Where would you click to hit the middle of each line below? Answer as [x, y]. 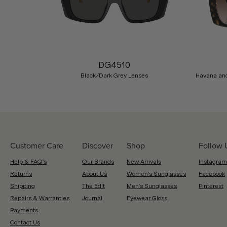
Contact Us [25, 222]
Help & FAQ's [28, 162]
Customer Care [37, 145]
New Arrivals [144, 162]
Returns [21, 174]
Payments [24, 210]
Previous [31, 33]
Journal [92, 198]
